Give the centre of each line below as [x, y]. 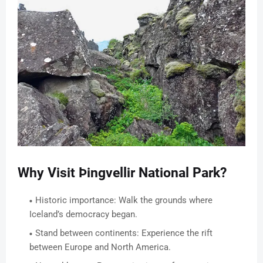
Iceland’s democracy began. [83, 215]
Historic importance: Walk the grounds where [124, 200]
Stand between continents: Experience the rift [124, 233]
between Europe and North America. [100, 247]
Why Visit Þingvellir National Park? [122, 173]
